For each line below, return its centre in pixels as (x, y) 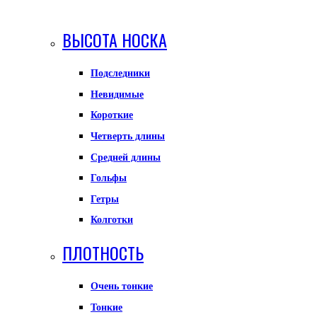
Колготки (112, 220)
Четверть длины (128, 136)
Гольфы (109, 178)
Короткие (112, 115)
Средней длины (126, 157)
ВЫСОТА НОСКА (115, 40)
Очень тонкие (122, 287)
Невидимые (117, 94)
